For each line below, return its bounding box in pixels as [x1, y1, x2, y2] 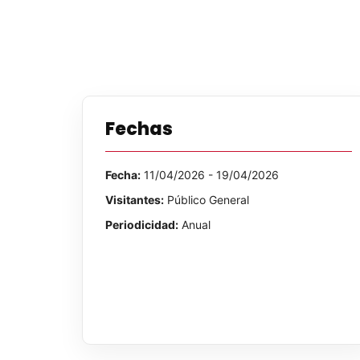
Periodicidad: [105, 217, 178, 231]
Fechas [105, 116, 173, 141]
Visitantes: [105, 192, 164, 207]
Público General [164, 192, 249, 207]
